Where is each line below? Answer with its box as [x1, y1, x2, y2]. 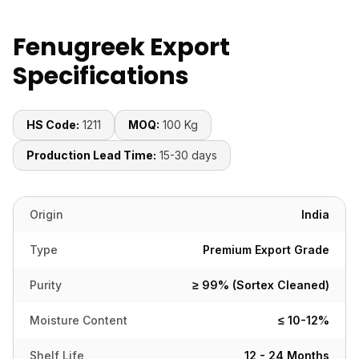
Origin [30, 208, 63, 221]
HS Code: [26, 118, 79, 131]
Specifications [13, 59, 189, 93]
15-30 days [159, 148, 217, 162]
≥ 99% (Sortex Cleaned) [192, 278, 329, 292]
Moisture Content [30, 313, 127, 327]
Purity [30, 278, 62, 292]
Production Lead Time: [26, 148, 156, 162]
